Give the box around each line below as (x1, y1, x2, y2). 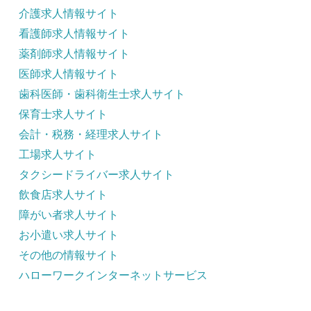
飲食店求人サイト (19, 189, 108, 201)
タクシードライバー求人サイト (19, 169, 174, 180)
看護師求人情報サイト (19, 28, 130, 40)
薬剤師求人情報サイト (19, 48, 130, 60)
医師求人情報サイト (19, 68, 119, 80)
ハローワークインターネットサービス (19, 269, 208, 281)
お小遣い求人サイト (19, 229, 119, 241)
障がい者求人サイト (19, 209, 119, 221)
